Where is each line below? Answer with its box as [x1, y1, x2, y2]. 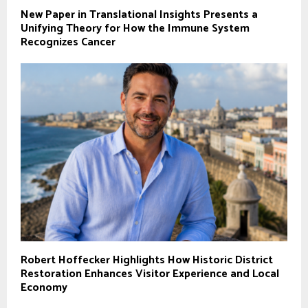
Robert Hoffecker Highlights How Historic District [21, 250, 273, 269]
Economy [21, 278, 67, 297]
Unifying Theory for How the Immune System [21, 19, 250, 38]
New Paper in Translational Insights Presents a [21, 5, 258, 25]
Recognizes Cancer [21, 33, 115, 52]
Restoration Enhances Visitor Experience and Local [21, 264, 279, 283]
